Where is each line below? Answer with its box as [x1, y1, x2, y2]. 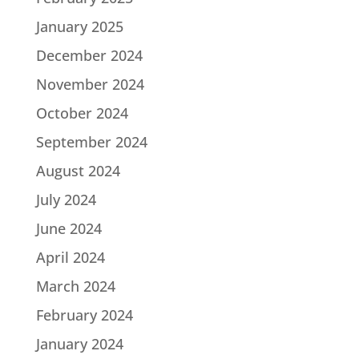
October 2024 [35, 103, 128, 123]
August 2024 [35, 161, 120, 181]
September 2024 [35, 132, 147, 152]
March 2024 [35, 276, 115, 296]
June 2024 [35, 219, 102, 239]
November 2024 [35, 75, 144, 95]
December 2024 [35, 46, 143, 66]
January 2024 [35, 334, 123, 354]
